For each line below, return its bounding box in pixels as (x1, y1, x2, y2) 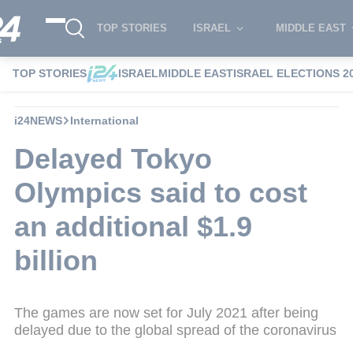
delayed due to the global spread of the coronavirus (14, 321, 336, 338)
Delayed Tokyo (14, 142, 212, 175)
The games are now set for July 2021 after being (14, 304, 318, 321)
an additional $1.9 (14, 210, 252, 243)
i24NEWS (14, 113, 62, 127)
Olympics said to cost (14, 176, 307, 209)
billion (14, 243, 98, 277)
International (70, 113, 139, 127)
